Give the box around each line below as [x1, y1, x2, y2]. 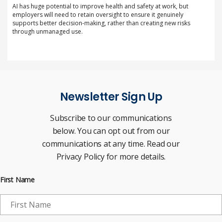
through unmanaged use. [12, 27, 83, 36]
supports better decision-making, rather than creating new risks [12, 19, 190, 28]
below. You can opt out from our [52, 125, 170, 137]
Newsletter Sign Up [59, 89, 163, 105]
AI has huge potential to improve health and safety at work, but [12, 2, 188, 11]
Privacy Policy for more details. [56, 151, 166, 163]
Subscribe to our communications [50, 112, 172, 124]
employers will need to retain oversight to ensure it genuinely [12, 10, 183, 19]
